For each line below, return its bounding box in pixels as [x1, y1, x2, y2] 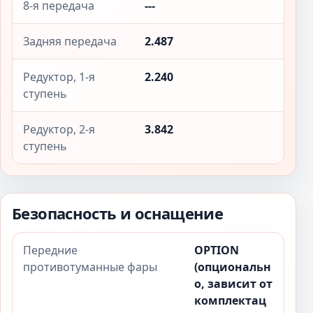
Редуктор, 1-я [23, 69, 95, 85]
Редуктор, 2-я [23, 122, 95, 137]
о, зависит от [194, 276, 272, 291]
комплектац [194, 293, 266, 308]
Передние [23, 242, 78, 258]
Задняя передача [23, 34, 117, 49]
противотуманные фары [23, 259, 157, 275]
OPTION [194, 242, 239, 258]
